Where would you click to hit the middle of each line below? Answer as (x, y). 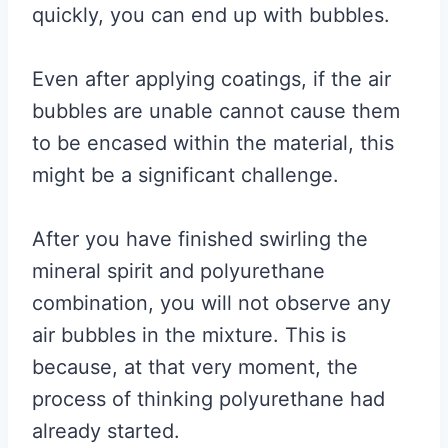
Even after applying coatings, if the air (211, 78)
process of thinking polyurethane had (208, 398)
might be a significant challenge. (185, 174)
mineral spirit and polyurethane (178, 270)
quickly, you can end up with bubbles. (211, 14)
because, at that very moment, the (195, 366)
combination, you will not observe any (211, 302)
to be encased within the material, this (213, 142)
